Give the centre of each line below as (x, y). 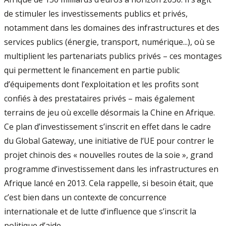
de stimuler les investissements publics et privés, (96, 14)
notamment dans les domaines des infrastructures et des (112, 28)
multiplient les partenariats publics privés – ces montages (113, 56)
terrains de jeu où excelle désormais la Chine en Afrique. (109, 112)
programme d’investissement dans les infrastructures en (111, 169)
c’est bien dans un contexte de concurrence (85, 197)
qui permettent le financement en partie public (92, 70)
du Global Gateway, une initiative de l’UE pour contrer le (109, 141)
